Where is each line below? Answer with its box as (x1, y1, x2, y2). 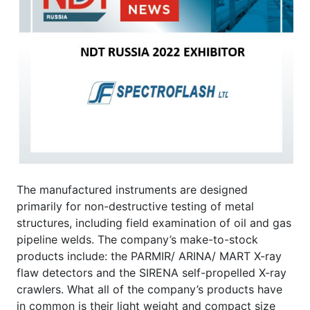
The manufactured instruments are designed (17, 182, 248, 197)
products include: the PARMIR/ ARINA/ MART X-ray (17, 248, 282, 263)
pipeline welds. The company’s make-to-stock (17, 232, 258, 246)
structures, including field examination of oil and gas (17, 215, 291, 230)
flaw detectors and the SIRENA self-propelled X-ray (17, 265, 286, 280)
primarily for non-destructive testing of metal (17, 199, 254, 213)
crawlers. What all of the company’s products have (17, 282, 282, 296)
